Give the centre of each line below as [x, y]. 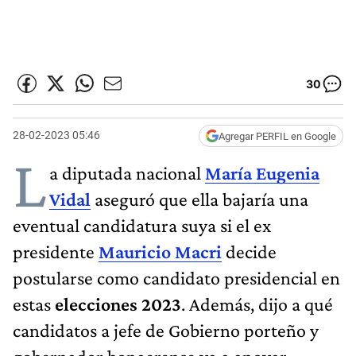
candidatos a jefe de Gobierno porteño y [166, 330]
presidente [56, 251]
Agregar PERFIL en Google [277, 136]
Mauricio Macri [160, 251]
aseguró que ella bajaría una [201, 199]
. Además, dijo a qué [257, 304]
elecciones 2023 [118, 304]
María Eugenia [262, 172]
